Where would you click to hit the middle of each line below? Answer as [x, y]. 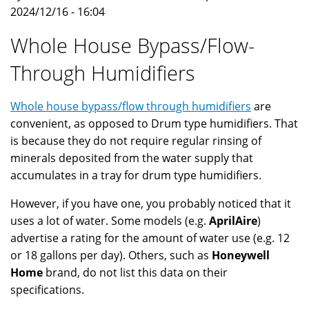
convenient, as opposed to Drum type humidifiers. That [154, 124]
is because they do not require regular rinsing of [136, 141]
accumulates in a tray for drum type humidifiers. [136, 176]
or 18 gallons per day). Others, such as [111, 256]
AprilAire [233, 221]
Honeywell [241, 256]
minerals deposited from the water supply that [132, 158]
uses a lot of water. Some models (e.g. [110, 221]
